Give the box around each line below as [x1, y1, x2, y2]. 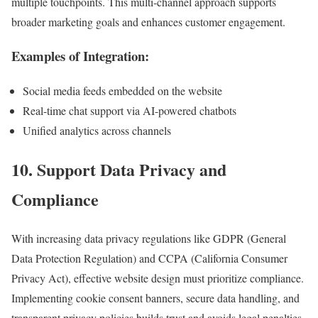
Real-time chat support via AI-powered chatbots [23, 103, 236, 119]
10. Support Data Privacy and [11, 156, 226, 182]
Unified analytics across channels [23, 123, 171, 138]
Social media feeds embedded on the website [23, 83, 222, 99]
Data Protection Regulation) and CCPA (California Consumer [11, 250, 287, 265]
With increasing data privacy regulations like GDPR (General [11, 230, 286, 246]
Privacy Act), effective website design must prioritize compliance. [11, 270, 304, 285]
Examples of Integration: [11, 46, 149, 66]
